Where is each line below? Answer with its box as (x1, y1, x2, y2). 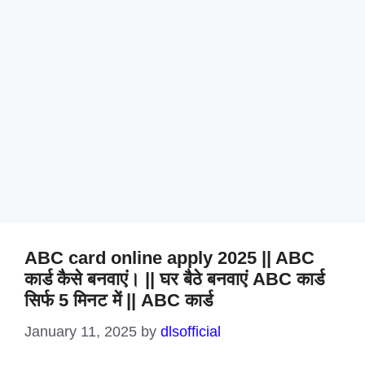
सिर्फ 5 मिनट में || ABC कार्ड (24, 290, 213, 310)
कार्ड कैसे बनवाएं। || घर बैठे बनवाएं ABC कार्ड (24, 269, 324, 289)
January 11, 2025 (24, 323, 137, 340)
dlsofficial (161, 323, 221, 340)
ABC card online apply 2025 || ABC (24, 248, 314, 268)
